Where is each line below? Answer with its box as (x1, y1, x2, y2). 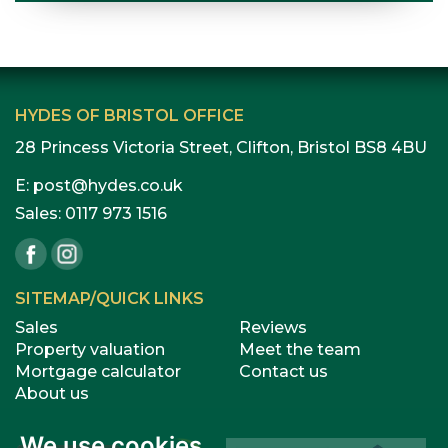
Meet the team (239, 340, 361, 359)
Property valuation (15, 340, 165, 359)
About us (15, 384, 89, 403)
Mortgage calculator (15, 362, 181, 381)
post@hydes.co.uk (33, 176, 183, 195)
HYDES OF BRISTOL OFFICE (15, 106, 244, 125)
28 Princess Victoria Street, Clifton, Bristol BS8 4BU (15, 138, 427, 157)
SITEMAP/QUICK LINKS (15, 289, 204, 308)
